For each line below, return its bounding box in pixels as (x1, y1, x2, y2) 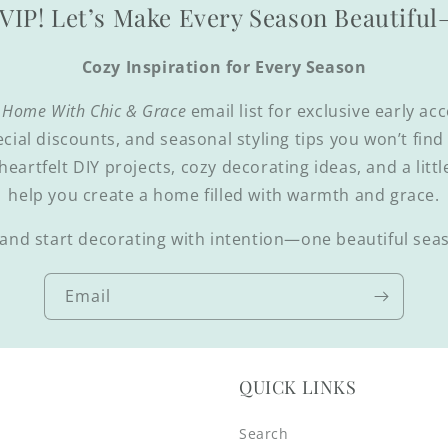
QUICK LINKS (239, 375, 357, 399)
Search (239, 424, 289, 443)
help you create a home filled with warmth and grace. (8, 184, 440, 206)
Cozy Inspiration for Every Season (81, 56, 367, 78)
